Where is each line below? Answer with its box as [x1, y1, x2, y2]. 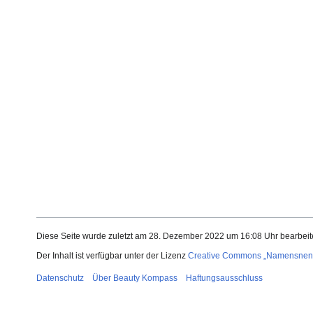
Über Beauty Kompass [92, 273, 177, 284]
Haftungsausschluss [186, 273, 263, 284]
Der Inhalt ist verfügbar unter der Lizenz [36, 251, 188, 261]
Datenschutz [36, 273, 84, 284]
